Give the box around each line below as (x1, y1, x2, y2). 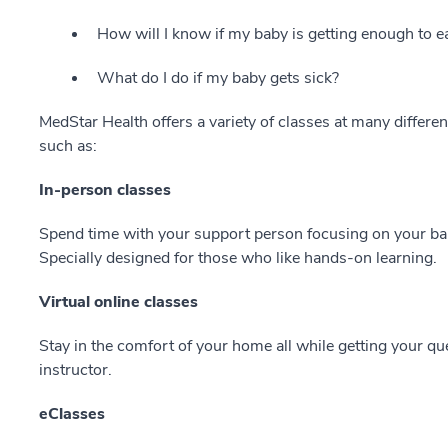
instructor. (39, 358, 112, 381)
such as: (39, 134, 97, 157)
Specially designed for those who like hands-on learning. (39, 246, 437, 269)
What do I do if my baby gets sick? (97, 66, 339, 89)
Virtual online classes (39, 290, 198, 313)
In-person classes (39, 178, 171, 201)
